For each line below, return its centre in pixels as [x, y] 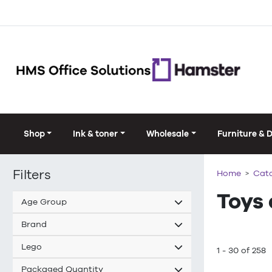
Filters [32, 175]
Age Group [44, 202]
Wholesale [168, 134]
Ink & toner [96, 134]
